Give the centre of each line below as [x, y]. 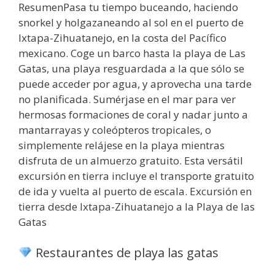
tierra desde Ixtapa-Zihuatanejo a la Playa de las [137, 207]
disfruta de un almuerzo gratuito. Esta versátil [131, 161]
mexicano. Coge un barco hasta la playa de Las [132, 53]
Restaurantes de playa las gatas [125, 252]
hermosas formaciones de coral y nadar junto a [133, 115]
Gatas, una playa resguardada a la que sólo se [131, 69]
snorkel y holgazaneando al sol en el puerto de [131, 23]
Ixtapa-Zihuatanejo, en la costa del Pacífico [122, 38]
